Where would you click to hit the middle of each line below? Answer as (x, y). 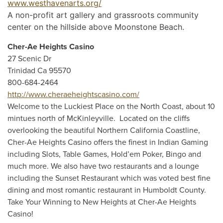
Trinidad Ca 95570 (39, 71)
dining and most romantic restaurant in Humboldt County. (107, 190)
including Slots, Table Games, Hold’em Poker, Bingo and (104, 154)
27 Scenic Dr (29, 59)
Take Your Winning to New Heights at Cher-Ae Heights (102, 202)
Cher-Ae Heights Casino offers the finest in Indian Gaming (108, 142)
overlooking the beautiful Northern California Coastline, (104, 130)
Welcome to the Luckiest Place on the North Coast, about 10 (111, 107)
